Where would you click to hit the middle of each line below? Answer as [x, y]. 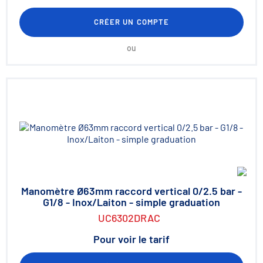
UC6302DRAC [129, 218]
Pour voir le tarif [131, 239]
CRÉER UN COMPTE [131, 22]
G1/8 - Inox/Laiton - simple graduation [131, 202]
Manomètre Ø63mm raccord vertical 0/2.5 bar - [131, 191]
